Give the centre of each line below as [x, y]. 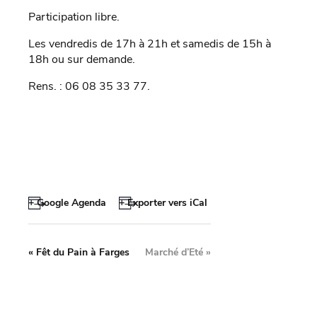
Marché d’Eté [175, 253]
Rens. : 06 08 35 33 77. [89, 87]
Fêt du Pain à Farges [81, 253]
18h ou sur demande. [82, 60]
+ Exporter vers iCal [163, 203]
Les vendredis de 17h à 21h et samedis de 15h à [150, 44]
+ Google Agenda [67, 203]
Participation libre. [74, 17]
